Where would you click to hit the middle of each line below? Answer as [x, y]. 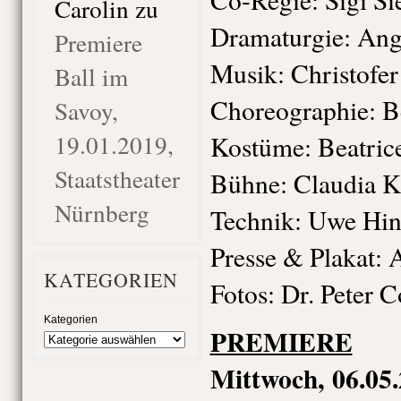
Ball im [91, 77]
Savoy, [86, 111]
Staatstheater [117, 179]
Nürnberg [102, 213]
